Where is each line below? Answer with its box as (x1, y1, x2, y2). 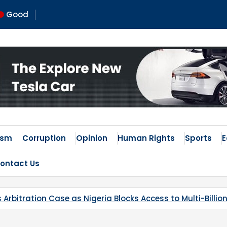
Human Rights (118, 133, 175, 143)
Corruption (22, 133, 66, 143)
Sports (185, 133, 212, 143)
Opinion (76, 133, 107, 143)
